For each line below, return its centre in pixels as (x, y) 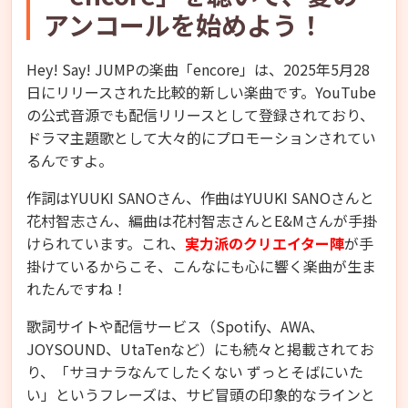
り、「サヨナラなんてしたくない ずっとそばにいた (195, 371)
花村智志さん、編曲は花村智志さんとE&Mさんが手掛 (202, 220)
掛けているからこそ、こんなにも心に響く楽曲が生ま (201, 265)
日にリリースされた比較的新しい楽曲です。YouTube (201, 92)
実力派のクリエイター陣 (265, 243)
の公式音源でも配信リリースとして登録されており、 (200, 114)
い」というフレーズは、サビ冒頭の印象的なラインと (201, 394)
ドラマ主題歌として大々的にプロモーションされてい (201, 137)
